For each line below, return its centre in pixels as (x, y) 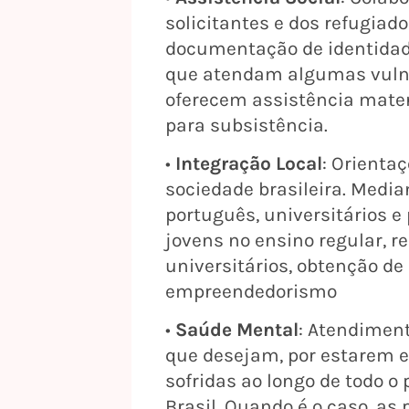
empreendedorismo (251, 292)
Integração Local (249, 164)
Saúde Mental (237, 330)
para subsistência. (246, 125)
